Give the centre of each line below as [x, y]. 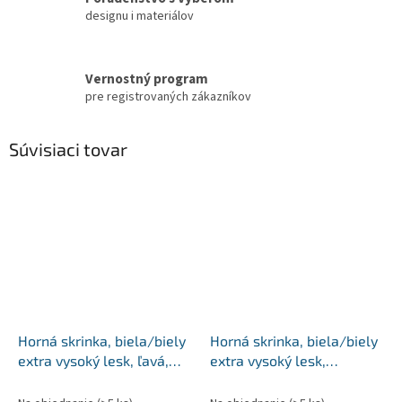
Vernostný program [147, 79]
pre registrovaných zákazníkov [168, 96]
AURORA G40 [61, 380]
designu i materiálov [140, 16]
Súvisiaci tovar [68, 149]
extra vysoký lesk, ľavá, [93, 360]
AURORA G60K [257, 380]
